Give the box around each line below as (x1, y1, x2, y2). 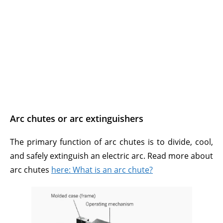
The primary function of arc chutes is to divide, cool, (10, 136, 213, 147)
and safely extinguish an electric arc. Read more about (10, 150, 213, 161)
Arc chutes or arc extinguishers (10, 112, 143, 124)
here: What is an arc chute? (51, 164, 153, 175)
